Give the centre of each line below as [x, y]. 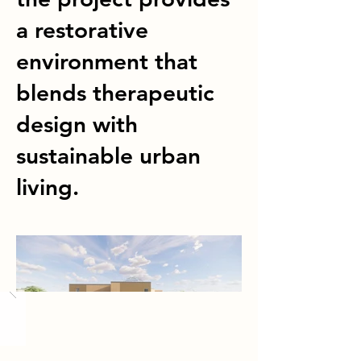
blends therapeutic [115, 93]
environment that [107, 61]
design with [77, 124]
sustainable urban [108, 156]
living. [48, 187]
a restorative [82, 30]
